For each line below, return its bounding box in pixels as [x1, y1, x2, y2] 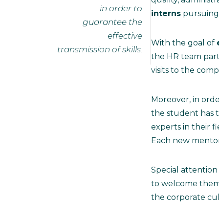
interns [151, 8, 181, 18]
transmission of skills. [57, 44, 142, 54]
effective [108, 30, 142, 41]
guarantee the [83, 17, 142, 27]
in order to [100, 3, 142, 13]
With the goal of [151, 38, 217, 47]
